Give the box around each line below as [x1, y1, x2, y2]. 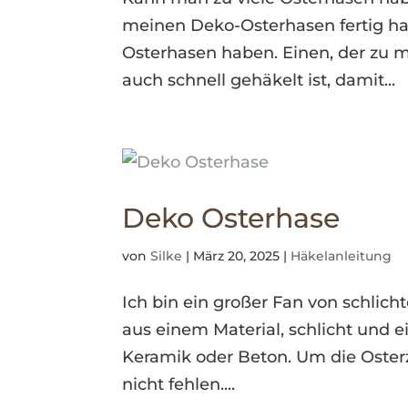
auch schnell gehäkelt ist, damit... [122, 70, 396, 90]
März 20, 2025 [193, 248, 280, 264]
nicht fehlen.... [122, 374, 236, 394]
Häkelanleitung [291, 248, 393, 264]
